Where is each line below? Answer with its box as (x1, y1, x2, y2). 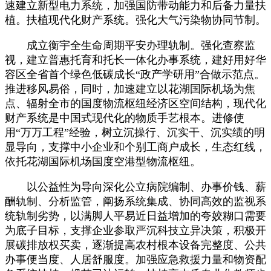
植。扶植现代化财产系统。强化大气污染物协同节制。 (5, 13, 266, 26)
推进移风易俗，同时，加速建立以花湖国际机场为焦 (5, 82, 255, 95)
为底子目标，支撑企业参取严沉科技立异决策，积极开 (5, 224, 266, 237)
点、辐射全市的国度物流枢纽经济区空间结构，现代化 (5, 97, 266, 109)
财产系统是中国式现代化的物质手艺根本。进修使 (5, 111, 244, 124)
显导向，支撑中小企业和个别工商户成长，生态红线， (5, 140, 266, 153)
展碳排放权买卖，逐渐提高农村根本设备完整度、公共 (5, 238, 266, 251)
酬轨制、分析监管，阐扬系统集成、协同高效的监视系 (5, 195, 266, 207)
